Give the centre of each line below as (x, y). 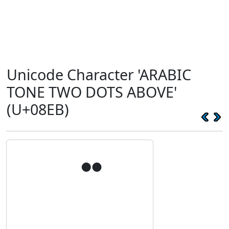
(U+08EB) (38, 109)
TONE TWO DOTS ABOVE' (92, 92)
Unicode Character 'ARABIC (99, 74)
